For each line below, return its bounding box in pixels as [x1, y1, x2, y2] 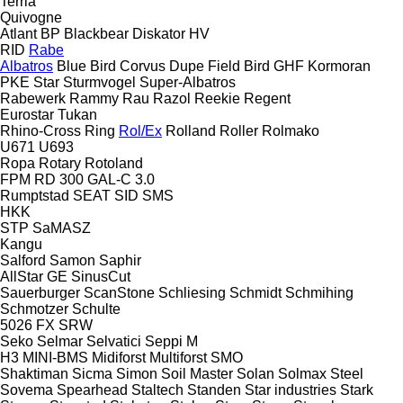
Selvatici [86, 333, 141, 349]
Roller [219, 122, 258, 139]
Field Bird [208, 58, 270, 74]
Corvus [120, 58, 166, 74]
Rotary [39, 155, 81, 171]
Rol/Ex [119, 122, 162, 139]
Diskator [132, 25, 185, 41]
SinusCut [71, 268, 130, 284]
